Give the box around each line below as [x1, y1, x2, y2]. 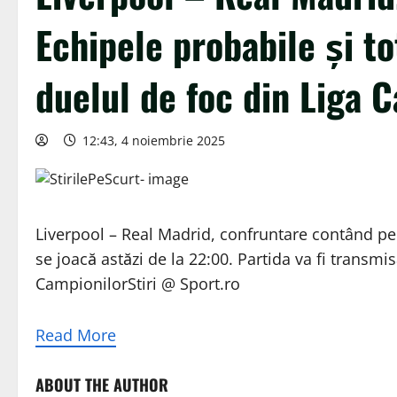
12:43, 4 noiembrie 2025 [79, 132, 229, 150]
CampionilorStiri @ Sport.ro [35, 273, 240, 295]
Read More [35, 324, 116, 346]
